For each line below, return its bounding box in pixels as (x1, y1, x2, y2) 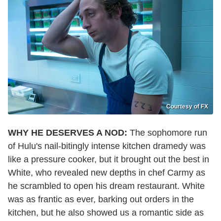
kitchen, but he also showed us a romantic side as (8, 207, 204, 218)
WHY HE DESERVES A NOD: (8, 127, 127, 138)
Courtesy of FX (166, 103, 208, 110)
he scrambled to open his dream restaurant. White (8, 181, 205, 191)
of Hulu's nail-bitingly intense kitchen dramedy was (8, 141, 206, 151)
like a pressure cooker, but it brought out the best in (8, 154, 209, 164)
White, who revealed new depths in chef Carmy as (8, 167, 205, 178)
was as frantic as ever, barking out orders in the (8, 194, 194, 204)
